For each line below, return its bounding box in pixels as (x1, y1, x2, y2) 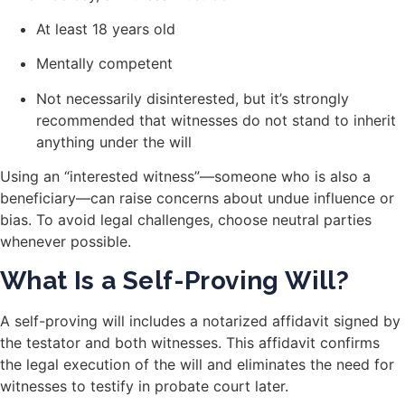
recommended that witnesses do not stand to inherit (36, 110, 396, 129)
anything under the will (36, 132, 192, 151)
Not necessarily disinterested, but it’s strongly (36, 89, 349, 108)
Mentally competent (36, 54, 173, 73)
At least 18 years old (36, 20, 175, 39)
